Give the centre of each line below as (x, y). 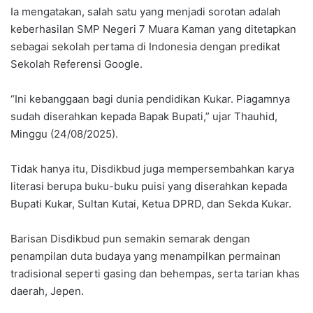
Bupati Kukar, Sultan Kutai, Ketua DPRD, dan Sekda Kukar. (151, 203)
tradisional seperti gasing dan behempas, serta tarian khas (155, 273)
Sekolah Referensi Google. (77, 64)
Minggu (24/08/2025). (64, 133)
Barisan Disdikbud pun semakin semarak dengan (130, 238)
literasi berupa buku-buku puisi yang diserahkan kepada (149, 186)
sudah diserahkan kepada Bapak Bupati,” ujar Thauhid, (144, 116)
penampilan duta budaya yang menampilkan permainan (146, 256)
